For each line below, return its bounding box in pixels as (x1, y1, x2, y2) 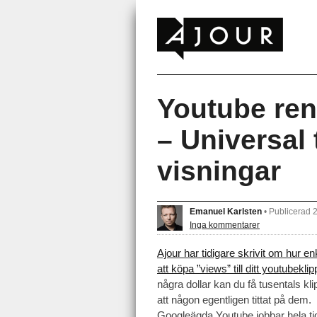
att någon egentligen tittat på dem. (157, 294, 311, 306)
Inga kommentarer (190, 219, 260, 229)
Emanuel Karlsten (190, 206, 262, 216)
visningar (157, 156, 281, 186)
